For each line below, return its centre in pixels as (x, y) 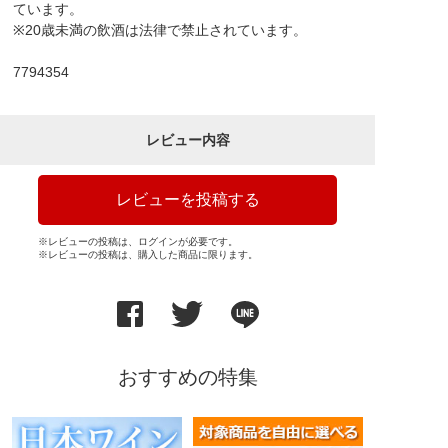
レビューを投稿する (187, 200)
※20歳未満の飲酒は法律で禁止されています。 (160, 30)
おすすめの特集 (187, 377)
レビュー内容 (187, 140)
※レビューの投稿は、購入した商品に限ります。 (148, 255)
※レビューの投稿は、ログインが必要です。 (138, 242)
